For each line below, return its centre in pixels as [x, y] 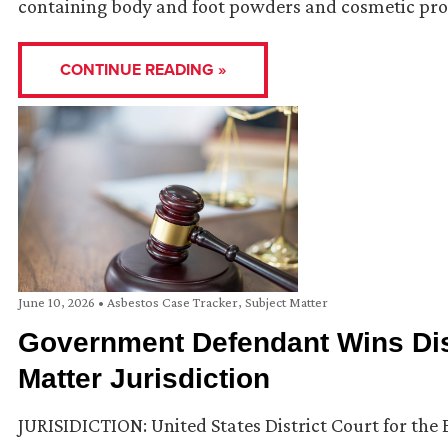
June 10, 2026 [58, 302]
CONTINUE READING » [143, 69]
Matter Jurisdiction [144, 379]
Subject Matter [286, 302]
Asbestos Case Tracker [172, 302]
